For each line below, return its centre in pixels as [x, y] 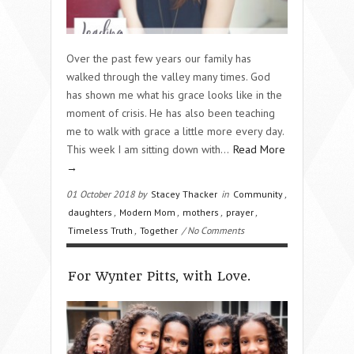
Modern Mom [147, 212]
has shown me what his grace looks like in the [174, 94]
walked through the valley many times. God [168, 76]
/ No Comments [212, 230]
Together [159, 230]
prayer [240, 212]
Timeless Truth [100, 230]
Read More [259, 149]
